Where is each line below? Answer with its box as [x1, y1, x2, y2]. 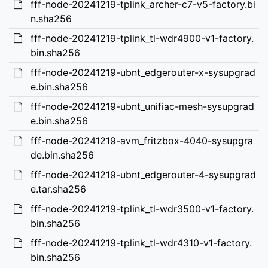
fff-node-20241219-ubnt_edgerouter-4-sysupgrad [30, 169, 256, 181]
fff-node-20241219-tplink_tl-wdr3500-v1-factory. [30, 203, 254, 215]
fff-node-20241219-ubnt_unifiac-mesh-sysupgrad [30, 100, 254, 112]
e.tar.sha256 [30, 183, 86, 195]
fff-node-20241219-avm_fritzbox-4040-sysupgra [30, 135, 253, 147]
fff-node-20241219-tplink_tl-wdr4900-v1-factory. [30, 32, 254, 44]
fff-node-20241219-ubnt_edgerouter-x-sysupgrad [30, 66, 255, 78]
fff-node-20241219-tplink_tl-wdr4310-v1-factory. [30, 237, 252, 249]
